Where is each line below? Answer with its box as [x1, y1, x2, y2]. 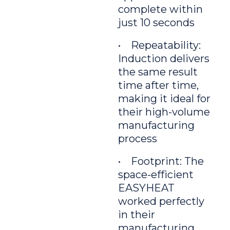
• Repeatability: [118, 39, 201, 51]
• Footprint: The [118, 155, 204, 167]
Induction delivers [118, 52, 209, 65]
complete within [118, 3, 203, 15]
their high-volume [118, 106, 210, 118]
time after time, [118, 79, 199, 91]
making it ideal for [118, 92, 210, 105]
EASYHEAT [118, 182, 175, 194]
